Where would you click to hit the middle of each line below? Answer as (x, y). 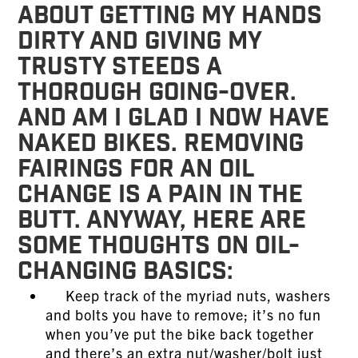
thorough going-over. (157, 94)
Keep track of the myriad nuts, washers (189, 295)
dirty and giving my (140, 43)
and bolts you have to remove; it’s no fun (184, 314)
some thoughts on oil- (159, 247)
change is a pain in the (161, 196)
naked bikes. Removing (161, 145)
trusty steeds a (120, 68)
